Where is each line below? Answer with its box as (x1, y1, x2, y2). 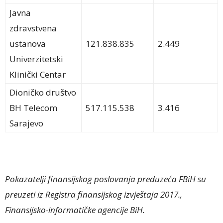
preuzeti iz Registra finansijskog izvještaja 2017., (5, 189, 182, 201)
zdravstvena (9, 22, 57, 34)
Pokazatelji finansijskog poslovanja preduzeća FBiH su (5, 173, 206, 185)
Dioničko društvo (9, 87, 76, 99)
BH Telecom (9, 102, 57, 114)
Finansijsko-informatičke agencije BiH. (5, 204, 145, 216)
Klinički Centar (9, 69, 66, 81)
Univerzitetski (9, 53, 63, 65)
